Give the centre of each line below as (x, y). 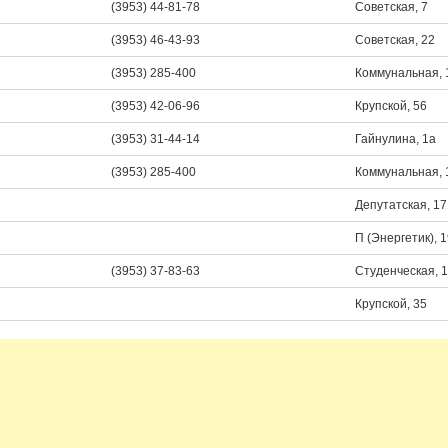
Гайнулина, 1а (395, 139)
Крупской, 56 (391, 106)
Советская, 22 (395, 40)
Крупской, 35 (391, 304)
